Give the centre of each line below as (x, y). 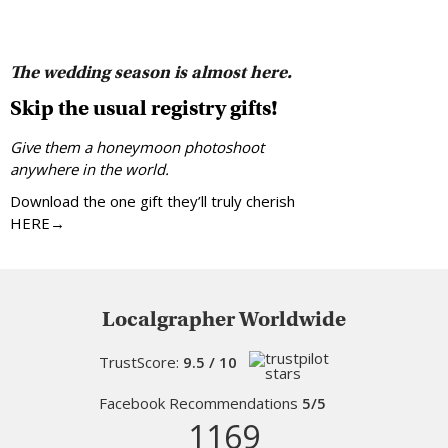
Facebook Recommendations (200, 403)
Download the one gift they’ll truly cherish (152, 201)
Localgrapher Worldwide (224, 319)
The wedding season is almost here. (151, 73)
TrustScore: (141, 362)
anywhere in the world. (89, 169)
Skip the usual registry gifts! (144, 108)
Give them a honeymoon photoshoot (137, 147)
